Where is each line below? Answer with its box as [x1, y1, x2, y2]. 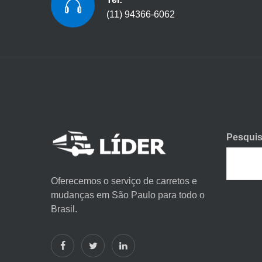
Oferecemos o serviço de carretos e [51, 176, 197, 186]
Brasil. [51, 204, 77, 214]
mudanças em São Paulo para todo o [51, 190, 205, 200]
